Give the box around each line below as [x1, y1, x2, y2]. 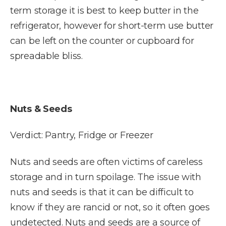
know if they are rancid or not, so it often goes [10, 201, 210, 213]
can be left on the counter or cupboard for [10, 35, 194, 46]
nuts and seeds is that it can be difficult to [10, 186, 194, 198]
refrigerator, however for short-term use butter [10, 20, 213, 31]
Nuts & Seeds [10, 103, 72, 115]
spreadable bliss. [10, 50, 83, 62]
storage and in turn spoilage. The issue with [10, 171, 201, 183]
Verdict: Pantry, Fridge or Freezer [10, 130, 153, 141]
